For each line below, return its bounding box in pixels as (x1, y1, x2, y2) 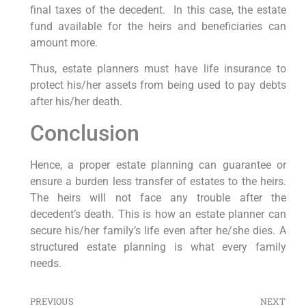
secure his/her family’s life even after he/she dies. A (29, 223, 286, 237)
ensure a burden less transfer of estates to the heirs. (29, 174, 286, 188)
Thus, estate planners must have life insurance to (29, 62, 286, 76)
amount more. (29, 36, 98, 49)
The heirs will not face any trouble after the (29, 191, 286, 204)
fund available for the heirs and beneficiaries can (29, 19, 286, 33)
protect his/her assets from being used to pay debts (29, 79, 286, 92)
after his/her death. (29, 95, 122, 109)
